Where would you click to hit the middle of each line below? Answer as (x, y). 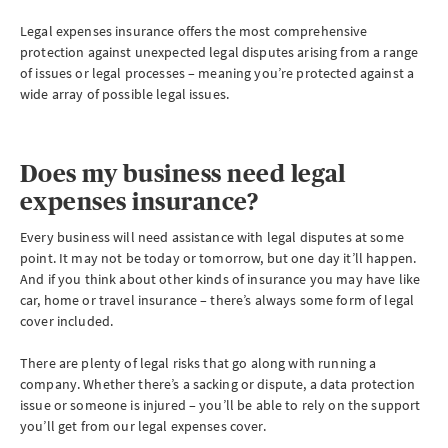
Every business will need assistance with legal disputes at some (212, 237)
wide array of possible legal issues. (125, 94)
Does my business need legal (183, 174)
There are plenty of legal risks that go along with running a (198, 363)
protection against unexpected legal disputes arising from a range (219, 52)
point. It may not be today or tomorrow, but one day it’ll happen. (218, 258)
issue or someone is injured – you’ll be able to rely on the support (220, 405)
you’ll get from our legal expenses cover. (143, 426)
